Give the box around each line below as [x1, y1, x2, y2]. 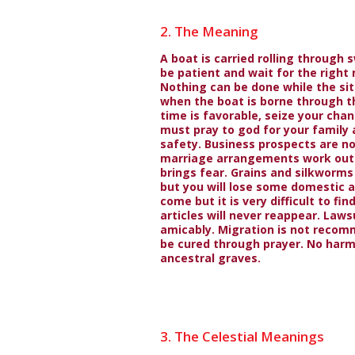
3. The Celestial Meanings [160, 327, 324, 345]
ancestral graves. [160, 250, 261, 265]
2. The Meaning [160, 22, 258, 40]
